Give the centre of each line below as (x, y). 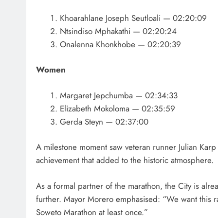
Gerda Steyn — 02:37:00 (104, 121)
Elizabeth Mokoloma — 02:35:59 (117, 108)
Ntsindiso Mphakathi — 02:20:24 (118, 31)
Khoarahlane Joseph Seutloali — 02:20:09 (133, 18)
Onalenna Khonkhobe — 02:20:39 (120, 44)
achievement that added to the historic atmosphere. (125, 160)
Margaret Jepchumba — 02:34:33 (118, 95)
